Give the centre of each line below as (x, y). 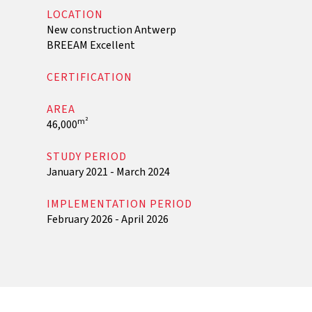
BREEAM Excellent (91, 45)
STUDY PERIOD (87, 157)
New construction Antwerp (112, 30)
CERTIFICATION (90, 77)
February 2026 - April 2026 (108, 219)
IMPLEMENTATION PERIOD (120, 204)
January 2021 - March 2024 (109, 172)
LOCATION (75, 15)
